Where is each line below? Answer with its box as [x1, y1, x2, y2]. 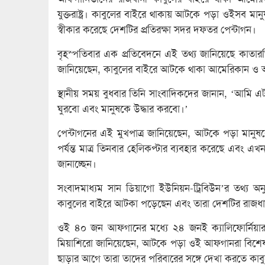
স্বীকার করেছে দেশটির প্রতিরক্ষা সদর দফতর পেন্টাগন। [57, 23, 256, 37]
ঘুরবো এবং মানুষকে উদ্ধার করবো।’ [57, 102, 188, 116]
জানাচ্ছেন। [57, 157, 96, 171]
